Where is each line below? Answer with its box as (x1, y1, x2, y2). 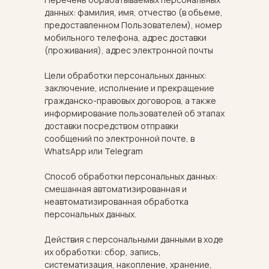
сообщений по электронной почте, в (44, 133, 195, 144)
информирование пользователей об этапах (44, 107, 225, 119)
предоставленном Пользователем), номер (44, 19, 222, 31)
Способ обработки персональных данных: (44, 171, 217, 182)
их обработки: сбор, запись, (44, 246, 161, 258)
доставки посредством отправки (44, 120, 178, 131)
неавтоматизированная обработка (44, 196, 189, 207)
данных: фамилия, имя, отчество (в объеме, (44, 7, 223, 18)
